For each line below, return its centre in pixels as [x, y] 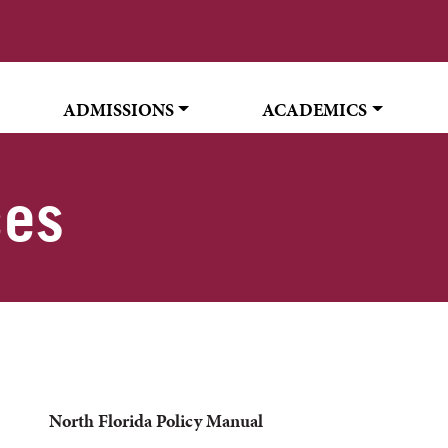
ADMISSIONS [118, 109]
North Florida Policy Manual [156, 420]
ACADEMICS [315, 109]
